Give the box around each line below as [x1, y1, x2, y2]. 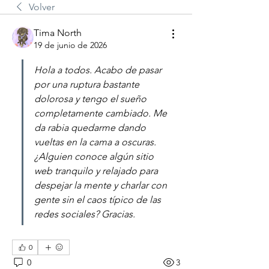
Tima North [34, 27, 82, 38]
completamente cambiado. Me [34, 107, 167, 119]
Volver [29, 1, 55, 13]
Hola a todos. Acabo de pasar [34, 64, 162, 76]
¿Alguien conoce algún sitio [34, 151, 154, 162]
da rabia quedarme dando [34, 122, 146, 133]
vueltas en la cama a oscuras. [34, 136, 156, 148]
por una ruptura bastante [34, 79, 139, 90]
